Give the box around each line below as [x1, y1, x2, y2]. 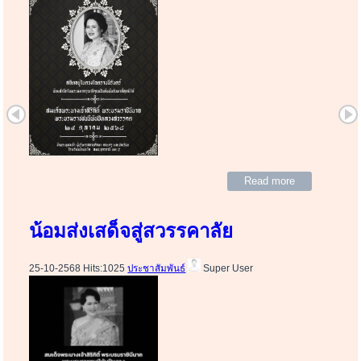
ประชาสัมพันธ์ [127, 262, 186, 273]
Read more [243, 174, 295, 187]
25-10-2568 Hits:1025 [29, 262, 128, 273]
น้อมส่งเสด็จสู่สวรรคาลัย [29, 219, 234, 242]
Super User [201, 262, 254, 273]
